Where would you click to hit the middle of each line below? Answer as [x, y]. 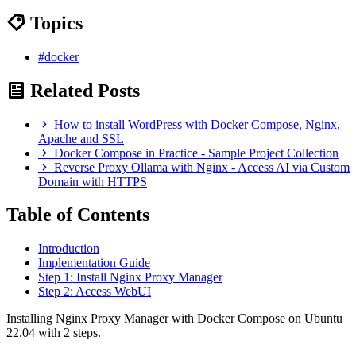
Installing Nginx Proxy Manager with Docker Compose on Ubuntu [174, 319]
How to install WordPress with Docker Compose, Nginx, [197, 124]
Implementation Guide [94, 263]
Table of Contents [78, 215]
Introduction [69, 249]
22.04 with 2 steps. [54, 333]
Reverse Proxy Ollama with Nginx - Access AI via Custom [202, 167]
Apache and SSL [81, 138]
